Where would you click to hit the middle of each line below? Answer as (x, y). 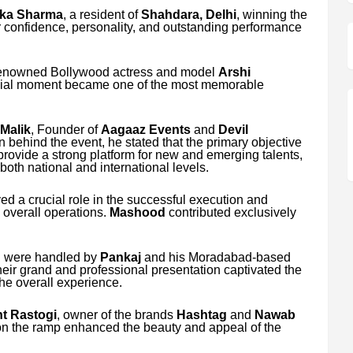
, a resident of (102, 14)
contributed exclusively (230, 212)
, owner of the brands (116, 314)
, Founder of (65, 129)
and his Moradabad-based (216, 257)
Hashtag (201, 314)
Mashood (137, 212)
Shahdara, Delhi (188, 14)
